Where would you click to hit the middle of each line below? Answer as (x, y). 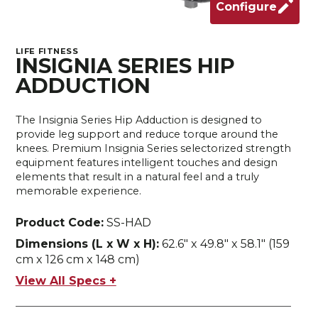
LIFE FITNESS (47, 51)
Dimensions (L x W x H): (87, 244)
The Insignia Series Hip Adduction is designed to (138, 120)
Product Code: (59, 223)
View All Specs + (66, 281)
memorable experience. (78, 191)
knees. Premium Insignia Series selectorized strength (153, 148)
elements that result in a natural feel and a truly (137, 177)
